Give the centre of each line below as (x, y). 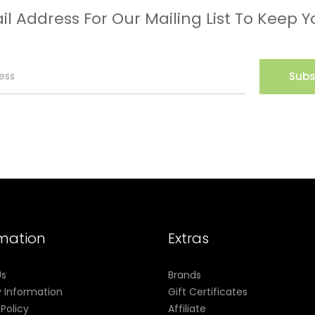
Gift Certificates (208, 292)
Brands (185, 275)
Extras (188, 239)
